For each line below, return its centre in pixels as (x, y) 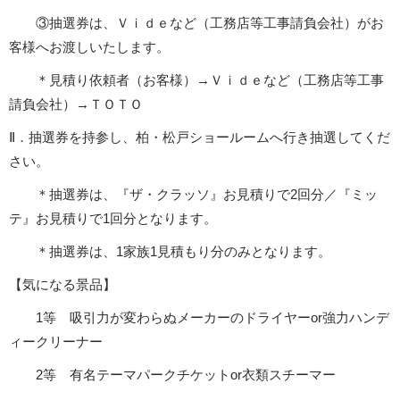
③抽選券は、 (76, 23)
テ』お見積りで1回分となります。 (113, 219)
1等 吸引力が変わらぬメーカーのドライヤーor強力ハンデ (212, 318)
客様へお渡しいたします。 (89, 47)
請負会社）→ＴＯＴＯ (76, 104)
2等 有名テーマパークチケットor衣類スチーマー (186, 375)
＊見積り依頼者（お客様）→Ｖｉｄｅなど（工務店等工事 (210, 80)
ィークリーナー (56, 342)
